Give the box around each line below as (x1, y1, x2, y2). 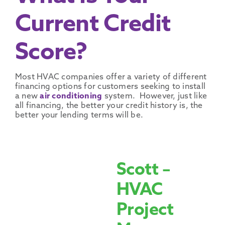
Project (116, 201, 174, 219)
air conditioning (40, 92, 102, 100)
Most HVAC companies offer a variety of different (15, 73, 207, 81)
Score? (15, 41, 88, 65)
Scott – (116, 161, 171, 179)
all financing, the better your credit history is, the (15, 101, 203, 110)
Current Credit (15, 13, 171, 37)
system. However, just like (102, 92, 207, 100)
